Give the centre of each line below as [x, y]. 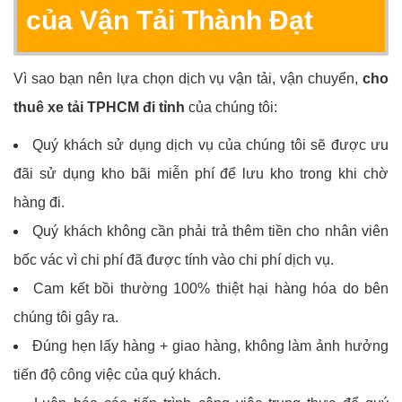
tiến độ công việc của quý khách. [117, 375]
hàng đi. [39, 203]
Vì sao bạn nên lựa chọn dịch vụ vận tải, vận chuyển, [188, 79]
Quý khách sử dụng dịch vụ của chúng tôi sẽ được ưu [211, 145]
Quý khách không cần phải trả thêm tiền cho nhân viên [211, 232]
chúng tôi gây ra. [66, 318]
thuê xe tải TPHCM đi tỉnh [99, 108]
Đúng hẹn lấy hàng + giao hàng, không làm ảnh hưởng [210, 346]
